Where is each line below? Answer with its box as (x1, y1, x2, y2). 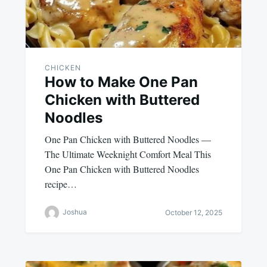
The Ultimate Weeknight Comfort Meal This (44, 147, 211, 160)
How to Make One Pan (44, 73, 198, 91)
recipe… (44, 177, 77, 190)
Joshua (62, 207, 87, 216)
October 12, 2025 (165, 208, 223, 218)
